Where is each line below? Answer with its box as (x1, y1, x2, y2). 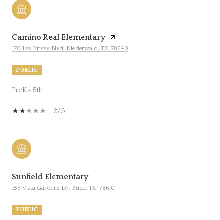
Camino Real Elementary (12, 32, 105, 42)
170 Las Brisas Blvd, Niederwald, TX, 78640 (12, 45, 128, 52)
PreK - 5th (12, 86, 43, 94)
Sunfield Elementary (12, 172, 88, 181)
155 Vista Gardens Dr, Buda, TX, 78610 (12, 184, 115, 191)
